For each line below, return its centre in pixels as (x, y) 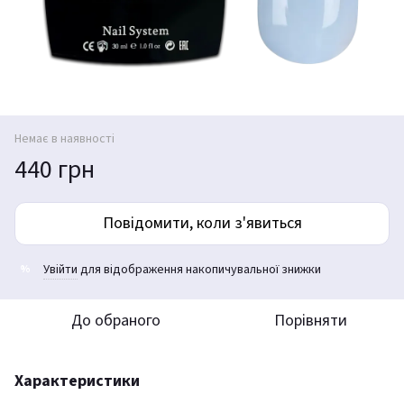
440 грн (55, 169)
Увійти (60, 269)
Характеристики (77, 381)
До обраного (115, 320)
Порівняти (310, 320)
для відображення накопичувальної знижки (199, 269)
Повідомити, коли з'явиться (202, 223)
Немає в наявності (64, 138)
